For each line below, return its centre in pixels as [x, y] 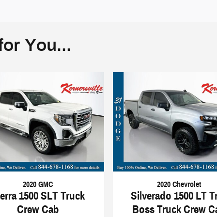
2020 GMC [38, 184]
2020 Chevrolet [179, 184]
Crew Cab [38, 209]
